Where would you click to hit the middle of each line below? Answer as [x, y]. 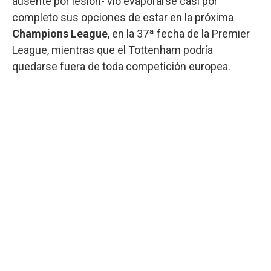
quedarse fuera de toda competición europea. [121, 66]
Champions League [60, 33]
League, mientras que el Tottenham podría [113, 50]
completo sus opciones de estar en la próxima [123, 17]
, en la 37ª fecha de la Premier [179, 33]
